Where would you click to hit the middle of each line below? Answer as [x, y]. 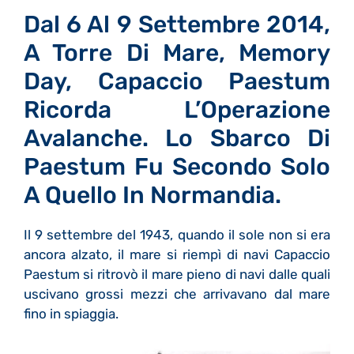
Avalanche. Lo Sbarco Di [177, 138]
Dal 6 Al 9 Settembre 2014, [177, 24]
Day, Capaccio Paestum [177, 81]
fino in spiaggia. [71, 313]
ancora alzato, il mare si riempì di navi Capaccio [177, 254]
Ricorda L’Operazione [177, 109]
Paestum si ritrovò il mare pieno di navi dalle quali [177, 274]
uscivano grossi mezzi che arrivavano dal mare [177, 294]
